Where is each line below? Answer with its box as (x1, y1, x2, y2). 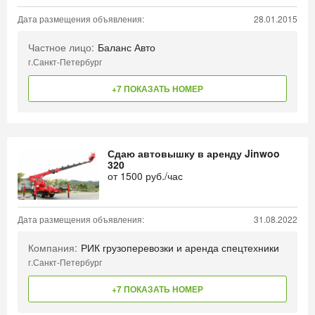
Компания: (28, 240, 77, 255)
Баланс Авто (98, 40, 155, 54)
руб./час (143, 169, 183, 183)
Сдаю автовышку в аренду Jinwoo (108, 146, 280, 160)
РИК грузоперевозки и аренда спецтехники (81, 240, 279, 255)
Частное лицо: (28, 40, 94, 54)
